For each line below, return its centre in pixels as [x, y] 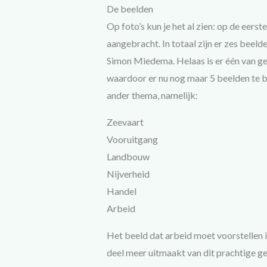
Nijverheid [128, 174]
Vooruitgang [132, 139]
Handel [121, 191]
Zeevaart [125, 122]
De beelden [130, 9]
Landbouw [128, 157]
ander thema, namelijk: [152, 95]
